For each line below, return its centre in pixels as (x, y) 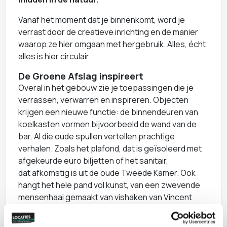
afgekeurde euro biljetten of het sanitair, (93, 160)
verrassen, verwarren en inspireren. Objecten (103, 100)
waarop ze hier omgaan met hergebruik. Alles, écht (112, 44)
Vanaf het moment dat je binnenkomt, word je (102, 20)
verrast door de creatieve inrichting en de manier (108, 32)
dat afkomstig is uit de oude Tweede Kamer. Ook (107, 173)
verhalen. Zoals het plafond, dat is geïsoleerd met (110, 148)
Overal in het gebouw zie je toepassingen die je (106, 87)
